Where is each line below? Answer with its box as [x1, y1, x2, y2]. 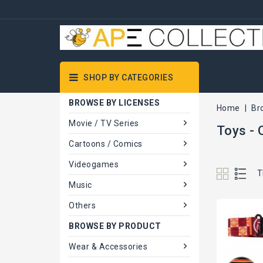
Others [69, 201, 96, 210]
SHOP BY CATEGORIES [83, 73, 173, 82]
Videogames [69, 160, 119, 169]
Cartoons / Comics [69, 139, 143, 149]
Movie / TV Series [69, 119, 139, 128]
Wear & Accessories [69, 242, 147, 251]
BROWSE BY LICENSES [69, 98, 160, 107]
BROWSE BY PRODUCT [69, 221, 161, 231]
